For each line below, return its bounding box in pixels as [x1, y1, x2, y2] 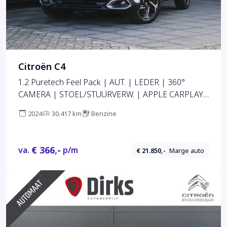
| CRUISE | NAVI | [18, 100, 86, 112]
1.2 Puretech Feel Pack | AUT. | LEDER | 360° [18, 76, 185, 88]
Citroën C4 [18, 60, 65, 73]
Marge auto [169, 145, 205, 156]
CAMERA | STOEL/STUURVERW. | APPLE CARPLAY [18, 88, 203, 100]
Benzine [91, 108, 117, 119]
